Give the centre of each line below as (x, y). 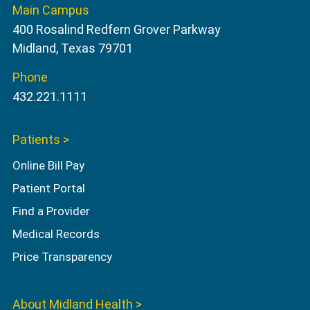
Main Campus (51, 10)
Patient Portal (48, 189)
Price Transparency (63, 257)
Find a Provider (51, 211)
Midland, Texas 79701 (72, 48)
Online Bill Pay (48, 166)
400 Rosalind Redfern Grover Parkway (116, 30)
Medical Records (56, 234)
